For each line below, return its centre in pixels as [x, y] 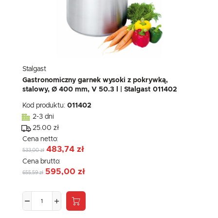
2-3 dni [43, 117]
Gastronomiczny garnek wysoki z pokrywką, [95, 81]
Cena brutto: [42, 162]
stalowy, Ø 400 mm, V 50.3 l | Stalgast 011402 [100, 90]
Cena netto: [41, 139]
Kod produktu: [45, 106]
